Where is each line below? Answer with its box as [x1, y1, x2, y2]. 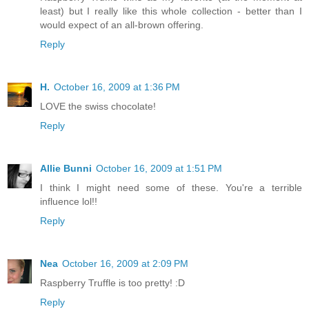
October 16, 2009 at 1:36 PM [54, 81, 180, 93]
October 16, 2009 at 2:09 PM [62, 258, 188, 270]
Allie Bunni [40, 163, 92, 175]
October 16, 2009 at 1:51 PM [96, 163, 222, 175]
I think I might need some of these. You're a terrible [40, 182, 302, 194]
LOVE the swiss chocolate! [40, 101, 156, 112]
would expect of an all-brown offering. [40, 19, 203, 31]
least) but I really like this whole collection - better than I [40, 6, 302, 17]
